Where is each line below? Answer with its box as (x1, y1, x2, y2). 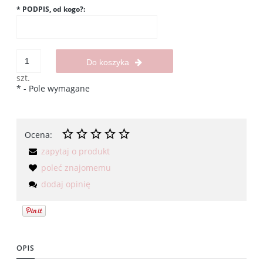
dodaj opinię (41, 178, 90, 190)
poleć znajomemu (41, 162, 111, 174)
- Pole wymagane (21, 83, 90, 95)
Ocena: (25, 129, 52, 141)
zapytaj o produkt (41, 146, 110, 157)
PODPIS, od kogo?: (21, 4, 85, 15)
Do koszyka (86, 58, 130, 68)
